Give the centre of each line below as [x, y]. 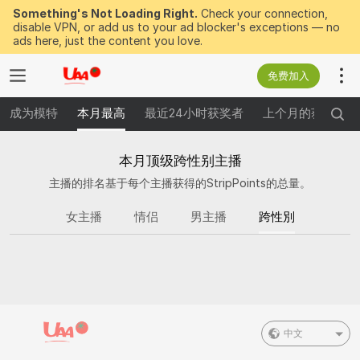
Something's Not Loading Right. [105, 13]
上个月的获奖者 [305, 112]
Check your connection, [263, 13]
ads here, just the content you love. [108, 41]
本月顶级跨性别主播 [180, 161]
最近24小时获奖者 [194, 112]
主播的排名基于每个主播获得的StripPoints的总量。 [180, 183]
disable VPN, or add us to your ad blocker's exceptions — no [176, 27]
